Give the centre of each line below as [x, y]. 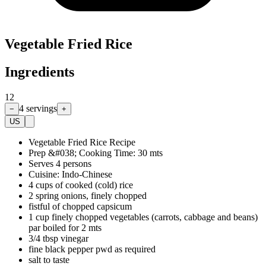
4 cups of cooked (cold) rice [81, 185]
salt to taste [49, 259]
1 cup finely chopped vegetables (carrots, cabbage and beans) [143, 217]
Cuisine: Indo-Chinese [70, 174]
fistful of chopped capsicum [80, 206]
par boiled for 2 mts [65, 227]
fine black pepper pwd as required [92, 249]
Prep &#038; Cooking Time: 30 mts [96, 153]
